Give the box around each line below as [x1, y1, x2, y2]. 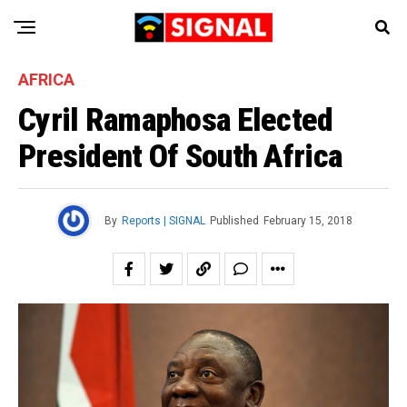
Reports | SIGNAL [121, 214, 205, 227]
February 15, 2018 [263, 214, 352, 227]
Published [209, 214, 259, 227]
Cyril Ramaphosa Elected [18, 101, 333, 139]
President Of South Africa [18, 137, 342, 175]
